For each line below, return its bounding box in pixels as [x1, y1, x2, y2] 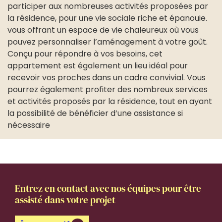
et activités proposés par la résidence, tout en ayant [7, 96, 212, 107]
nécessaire [7, 119, 50, 131]
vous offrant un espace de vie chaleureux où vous [7, 24, 199, 36]
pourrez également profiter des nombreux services [7, 84, 208, 95]
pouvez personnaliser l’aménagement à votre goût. [7, 36, 208, 48]
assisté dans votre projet [15, 193, 115, 207]
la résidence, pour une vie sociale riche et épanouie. [7, 12, 207, 24]
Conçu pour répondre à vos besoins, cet [7, 48, 163, 59]
